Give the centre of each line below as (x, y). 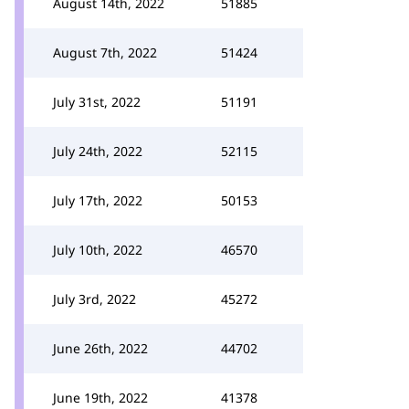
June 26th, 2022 (100, 348)
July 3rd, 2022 (94, 299)
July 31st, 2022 (97, 102)
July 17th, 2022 (98, 200)
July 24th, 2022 (98, 151)
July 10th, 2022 (98, 250)
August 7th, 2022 (105, 52)
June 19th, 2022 (100, 398)
